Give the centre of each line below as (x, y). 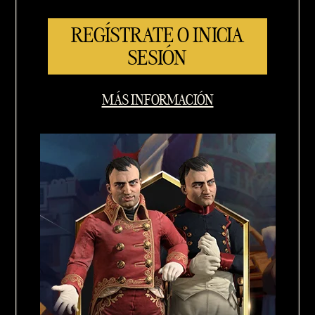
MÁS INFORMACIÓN (157, 100)
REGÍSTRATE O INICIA (157, 35)
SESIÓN (157, 58)
